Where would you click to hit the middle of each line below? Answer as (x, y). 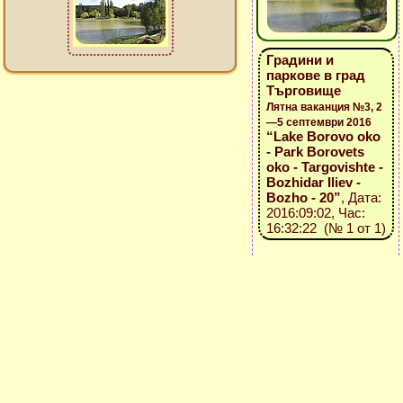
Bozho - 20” (303, 197)
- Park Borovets (315, 152)
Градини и (300, 60)
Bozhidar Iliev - (313, 182)
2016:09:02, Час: (315, 213)
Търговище (303, 90)
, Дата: (361, 197)
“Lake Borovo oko (323, 136)
